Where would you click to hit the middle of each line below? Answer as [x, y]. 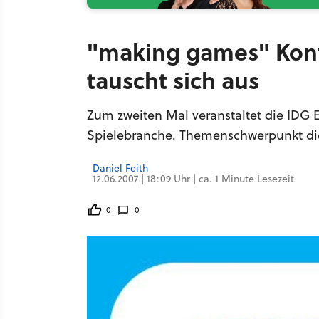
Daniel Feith [120, 168]
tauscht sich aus [173, 80]
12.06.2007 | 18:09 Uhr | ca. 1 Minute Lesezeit [193, 179]
